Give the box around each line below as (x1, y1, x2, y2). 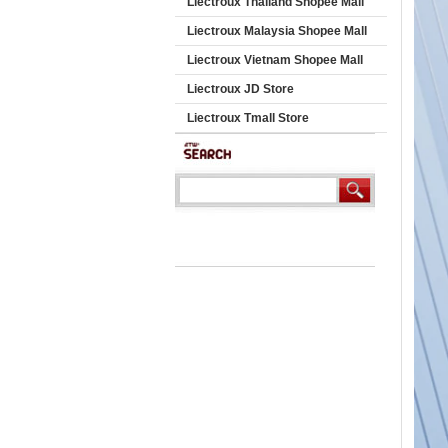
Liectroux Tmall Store (186, 111, 309, 125)
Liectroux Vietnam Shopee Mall (186, 53, 363, 67)
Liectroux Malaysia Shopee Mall (186, 24, 367, 38)
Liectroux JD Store (186, 82, 294, 96)
